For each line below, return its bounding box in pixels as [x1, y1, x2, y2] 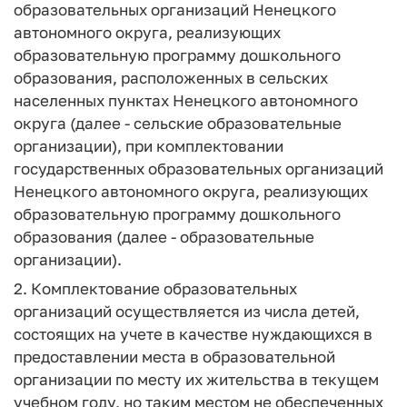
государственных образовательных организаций [14, 158, 383, 178]
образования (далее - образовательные [14, 226, 314, 246]
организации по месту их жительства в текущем [14, 370, 379, 389]
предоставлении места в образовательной [14, 347, 335, 366]
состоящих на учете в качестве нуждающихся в [14, 324, 372, 343]
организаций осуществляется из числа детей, [14, 302, 360, 321]
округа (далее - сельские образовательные [14, 113, 342, 133]
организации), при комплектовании [14, 135, 283, 155]
